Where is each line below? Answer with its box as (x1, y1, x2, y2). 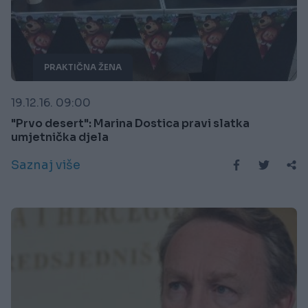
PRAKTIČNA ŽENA (44, 62, 122, 73)
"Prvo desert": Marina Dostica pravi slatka (11, 116, 250, 131)
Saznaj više (11, 157, 80, 173)
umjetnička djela (11, 130, 109, 145)
